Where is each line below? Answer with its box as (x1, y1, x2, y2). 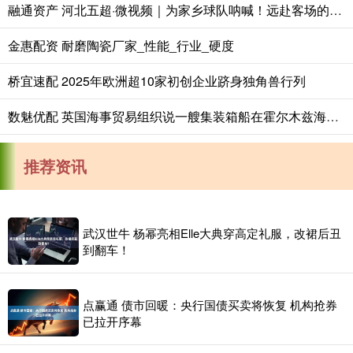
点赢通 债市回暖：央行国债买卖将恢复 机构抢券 (83, 295, 337, 313)
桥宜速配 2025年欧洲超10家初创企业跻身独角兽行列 (8, 71, 306, 90)
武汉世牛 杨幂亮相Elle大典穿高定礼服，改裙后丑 (83, 224, 341, 241)
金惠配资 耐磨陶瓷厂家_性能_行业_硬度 (8, 35, 234, 54)
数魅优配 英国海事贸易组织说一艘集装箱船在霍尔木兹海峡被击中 (326, 106, 339, 125)
